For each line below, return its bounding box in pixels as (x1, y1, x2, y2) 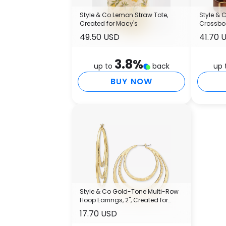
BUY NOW (110, 75, 153, 87)
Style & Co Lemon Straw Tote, (80, 10, 168, 19)
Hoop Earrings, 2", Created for (80, 195, 168, 204)
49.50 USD (80, 31, 120, 43)
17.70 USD (80, 207, 117, 219)
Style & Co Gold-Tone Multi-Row (80, 187, 179, 196)
